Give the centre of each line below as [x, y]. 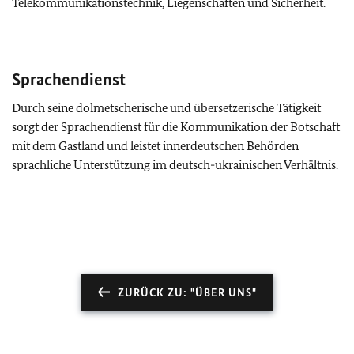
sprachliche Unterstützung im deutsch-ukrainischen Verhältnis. [175, 165]
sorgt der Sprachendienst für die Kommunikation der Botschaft [176, 127]
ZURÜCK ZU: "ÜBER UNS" [187, 293]
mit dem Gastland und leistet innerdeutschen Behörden [155, 146]
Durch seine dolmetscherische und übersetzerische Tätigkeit [166, 108]
